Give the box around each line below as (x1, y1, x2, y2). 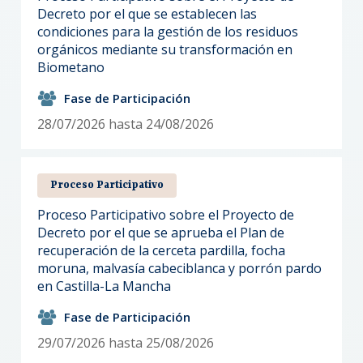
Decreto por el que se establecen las (37, 4, 258, 23)
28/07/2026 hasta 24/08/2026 (37, 114, 215, 133)
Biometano (37, 58, 105, 76)
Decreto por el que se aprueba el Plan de (37, 223, 285, 241)
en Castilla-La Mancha (37, 276, 172, 295)
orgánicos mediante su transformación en (37, 40, 293, 58)
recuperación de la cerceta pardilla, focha (37, 241, 286, 259)
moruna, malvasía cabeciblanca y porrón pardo (37, 258, 322, 277)
